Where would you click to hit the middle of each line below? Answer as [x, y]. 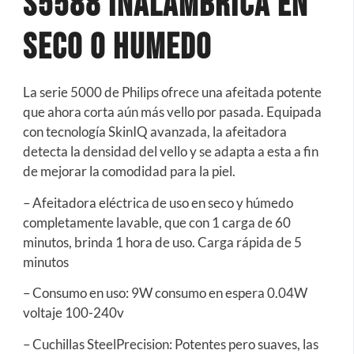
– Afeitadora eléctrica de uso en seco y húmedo [158, 202]
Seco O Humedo [117, 48]
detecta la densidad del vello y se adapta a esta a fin [170, 152]
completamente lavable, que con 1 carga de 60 [156, 222]
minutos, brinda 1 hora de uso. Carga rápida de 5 [162, 242]
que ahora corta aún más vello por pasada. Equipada [172, 112]
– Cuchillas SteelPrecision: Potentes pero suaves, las [170, 344]
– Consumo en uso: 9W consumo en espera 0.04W [165, 293]
